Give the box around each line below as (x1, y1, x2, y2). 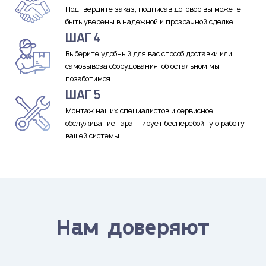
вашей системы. (65, 130, 121, 141)
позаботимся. (65, 73, 112, 84)
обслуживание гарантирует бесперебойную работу (65, 118, 245, 128)
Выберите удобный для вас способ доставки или (65, 48, 232, 59)
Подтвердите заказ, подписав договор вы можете (65, 4, 241, 14)
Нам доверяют (56, 213, 210, 239)
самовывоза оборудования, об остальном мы (65, 61, 220, 71)
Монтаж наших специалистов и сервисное (65, 105, 213, 116)
